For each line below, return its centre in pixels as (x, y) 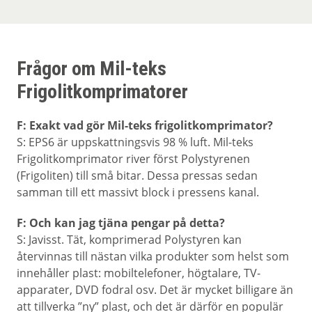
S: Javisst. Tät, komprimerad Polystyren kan (129, 240)
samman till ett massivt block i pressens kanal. (138, 192)
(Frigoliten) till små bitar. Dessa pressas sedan (137, 175)
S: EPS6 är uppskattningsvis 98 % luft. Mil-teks (135, 142)
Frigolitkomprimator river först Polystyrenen (133, 159)
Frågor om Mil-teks (92, 69)
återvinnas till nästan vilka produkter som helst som (153, 256)
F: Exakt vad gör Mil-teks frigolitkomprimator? (145, 125)
